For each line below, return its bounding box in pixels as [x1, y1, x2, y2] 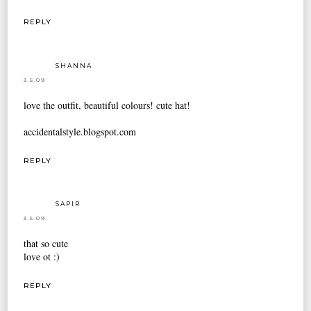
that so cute [24, 237, 69, 251]
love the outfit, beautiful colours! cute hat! [24, 98, 191, 112]
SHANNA [56, 61, 93, 69]
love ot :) [24, 250, 60, 264]
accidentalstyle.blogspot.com [24, 124, 137, 138]
